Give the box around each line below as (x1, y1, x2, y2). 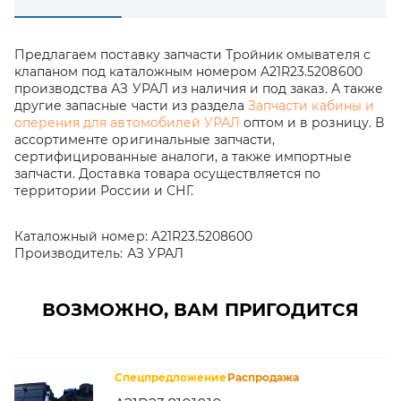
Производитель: (14, 245, 124, 261)
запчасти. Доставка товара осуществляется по (14, 166, 321, 182)
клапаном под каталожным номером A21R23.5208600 (14, 64, 363, 80)
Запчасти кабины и (248, 98, 374, 114)
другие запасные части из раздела (14, 98, 249, 114)
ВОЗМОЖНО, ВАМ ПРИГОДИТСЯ (42, 299, 359, 320)
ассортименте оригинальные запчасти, (14, 132, 276, 148)
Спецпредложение (115, 371, 227, 384)
